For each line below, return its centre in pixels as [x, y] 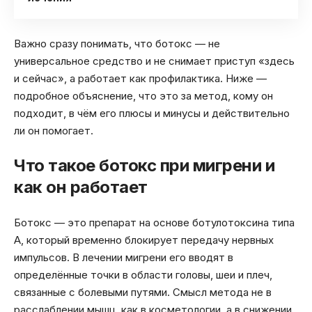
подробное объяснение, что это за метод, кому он [143, 95]
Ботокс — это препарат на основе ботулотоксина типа [154, 222]
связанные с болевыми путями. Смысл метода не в [143, 292]
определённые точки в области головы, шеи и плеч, [143, 274]
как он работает [81, 187]
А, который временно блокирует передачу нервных [144, 240]
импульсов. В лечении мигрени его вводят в [124, 257]
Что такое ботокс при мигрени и [144, 166]
